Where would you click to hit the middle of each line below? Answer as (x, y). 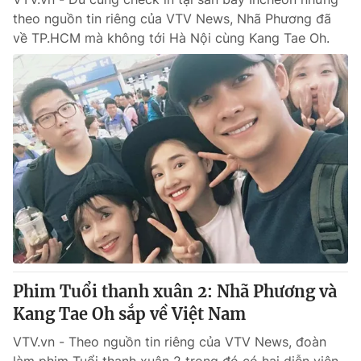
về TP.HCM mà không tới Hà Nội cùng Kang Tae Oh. (171, 38)
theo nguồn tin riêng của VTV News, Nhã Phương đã (172, 19)
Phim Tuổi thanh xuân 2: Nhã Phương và (175, 291)
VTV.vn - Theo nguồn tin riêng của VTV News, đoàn (170, 342)
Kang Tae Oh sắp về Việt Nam (129, 314)
